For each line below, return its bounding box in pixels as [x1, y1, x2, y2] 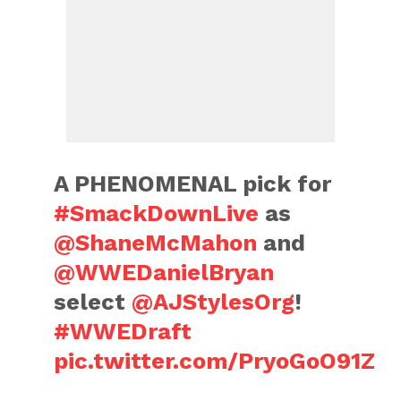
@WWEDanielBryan [54, 259, 275, 286]
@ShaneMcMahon [54, 229, 258, 256]
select [54, 288, 132, 315]
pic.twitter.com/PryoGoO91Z [54, 347, 376, 374]
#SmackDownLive [54, 200, 260, 226]
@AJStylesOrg [132, 288, 295, 315]
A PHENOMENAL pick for [54, 170, 332, 197]
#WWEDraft [54, 318, 192, 345]
